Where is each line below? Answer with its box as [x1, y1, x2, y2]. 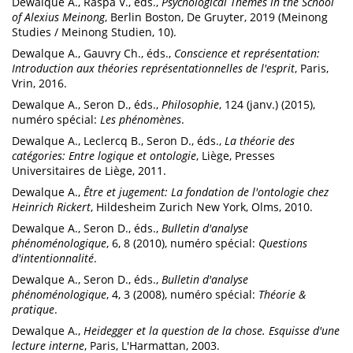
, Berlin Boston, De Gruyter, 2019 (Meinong [105, 9, 328, 25]
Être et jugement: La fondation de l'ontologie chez [84, 184, 329, 200]
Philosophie [162, 97, 219, 113]
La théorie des [225, 133, 295, 149]
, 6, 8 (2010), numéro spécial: [106, 236, 258, 251]
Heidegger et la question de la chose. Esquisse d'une [84, 323, 340, 339]
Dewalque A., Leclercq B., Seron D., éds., [12, 133, 225, 149]
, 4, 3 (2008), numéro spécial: [106, 287, 258, 303]
